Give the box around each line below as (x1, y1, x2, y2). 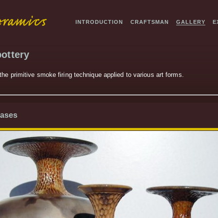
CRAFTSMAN (130, 19, 169, 25)
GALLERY (176, 19, 205, 25)
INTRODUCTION (75, 19, 123, 25)
